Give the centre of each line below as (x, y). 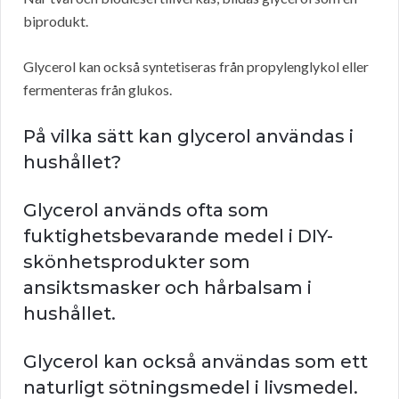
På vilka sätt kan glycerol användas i (188, 137)
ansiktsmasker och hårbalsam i (167, 288)
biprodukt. (56, 21)
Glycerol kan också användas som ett (195, 362)
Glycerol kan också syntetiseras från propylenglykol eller (196, 67)
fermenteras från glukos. (98, 90)
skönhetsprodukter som (137, 262)
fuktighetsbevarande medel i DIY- (178, 236)
